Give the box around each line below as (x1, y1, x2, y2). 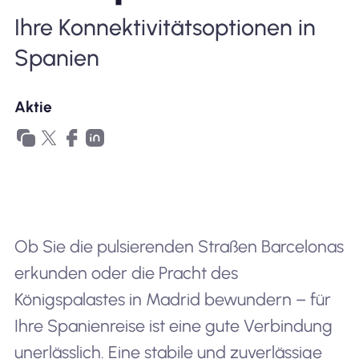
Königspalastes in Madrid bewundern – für (14, 289, 331, 310)
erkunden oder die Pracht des (14, 263, 238, 284)
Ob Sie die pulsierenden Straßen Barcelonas (14, 236, 344, 257)
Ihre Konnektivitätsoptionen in (14, 14, 316, 42)
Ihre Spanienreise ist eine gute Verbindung (14, 316, 333, 337)
